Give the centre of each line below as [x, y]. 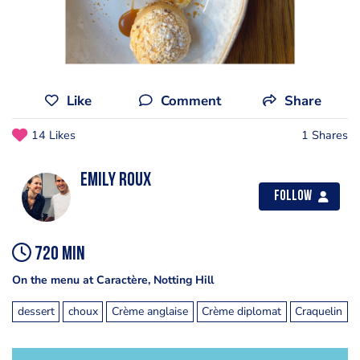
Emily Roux [116, 181]
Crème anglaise [149, 311]
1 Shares [325, 135]
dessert [36, 311]
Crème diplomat [242, 311]
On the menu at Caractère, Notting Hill [113, 280]
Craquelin [319, 311]
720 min [58, 255]
